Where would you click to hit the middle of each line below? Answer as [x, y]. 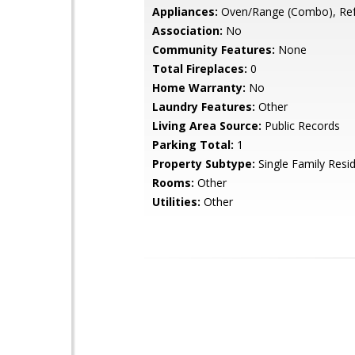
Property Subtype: [204, 164]
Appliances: [185, 11]
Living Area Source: [207, 126]
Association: [187, 31]
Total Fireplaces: [200, 69]
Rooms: [173, 183]
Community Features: [214, 50]
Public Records [301, 126]
